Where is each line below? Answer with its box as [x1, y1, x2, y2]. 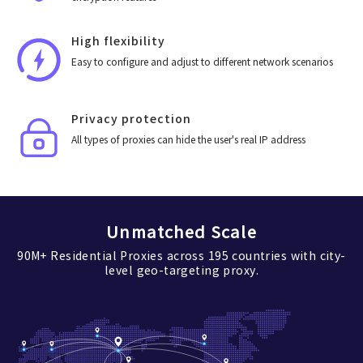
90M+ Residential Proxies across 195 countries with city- [17, 247, 346, 263]
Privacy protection [71, 113, 191, 125]
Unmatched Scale [106, 220, 257, 243]
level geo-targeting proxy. [105, 262, 258, 278]
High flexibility [71, 36, 165, 47]
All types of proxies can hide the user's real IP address [71, 132, 305, 147]
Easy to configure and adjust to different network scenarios [71, 54, 333, 69]
